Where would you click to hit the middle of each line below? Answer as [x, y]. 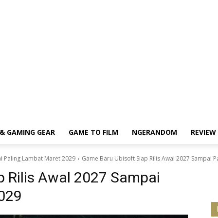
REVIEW [203, 132]
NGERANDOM [154, 132]
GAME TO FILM [93, 132]
